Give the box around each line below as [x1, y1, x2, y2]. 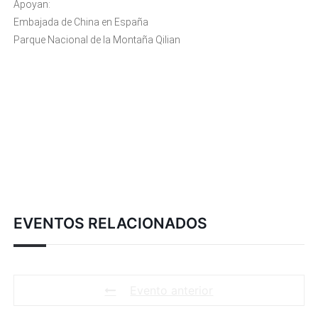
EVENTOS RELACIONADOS [13, 214, 207, 232]
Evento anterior [130, 283, 214, 297]
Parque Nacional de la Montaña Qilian [13, 34, 180, 45]
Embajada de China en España [13, 16, 148, 28]
